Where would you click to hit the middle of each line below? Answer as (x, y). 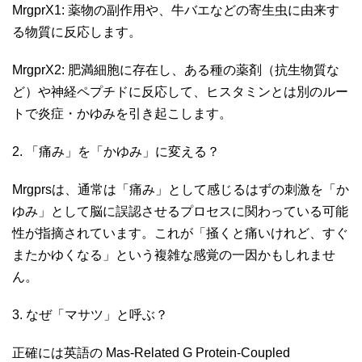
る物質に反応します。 (78, 32)
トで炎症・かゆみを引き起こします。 (124, 113)
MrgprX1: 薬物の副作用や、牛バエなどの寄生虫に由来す (176, 10)
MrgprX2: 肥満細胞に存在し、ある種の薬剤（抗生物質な (176, 69)
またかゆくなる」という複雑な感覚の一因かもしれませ (174, 255)
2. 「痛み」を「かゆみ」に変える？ (118, 151)
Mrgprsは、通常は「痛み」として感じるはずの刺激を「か (181, 189)
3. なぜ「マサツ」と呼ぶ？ (92, 314)
